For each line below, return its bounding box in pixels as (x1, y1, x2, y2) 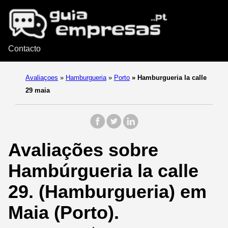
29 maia (25, 87, 50, 95)
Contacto (8, 44, 41, 53)
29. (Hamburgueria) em (8, 181, 207, 203)
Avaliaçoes (25, 74, 58, 82)
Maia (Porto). (8, 202, 119, 223)
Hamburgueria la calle (135, 74, 207, 82)
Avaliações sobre (8, 139, 158, 161)
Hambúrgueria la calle (8, 160, 198, 182)
